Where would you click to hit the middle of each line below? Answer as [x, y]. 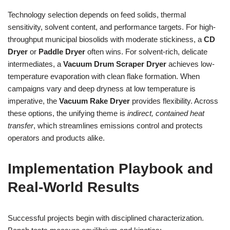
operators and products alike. [56, 138]
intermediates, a [35, 64]
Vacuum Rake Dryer [94, 101]
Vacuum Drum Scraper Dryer [115, 64]
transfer [21, 126]
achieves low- [190, 64]
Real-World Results [74, 187]
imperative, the [33, 101]
